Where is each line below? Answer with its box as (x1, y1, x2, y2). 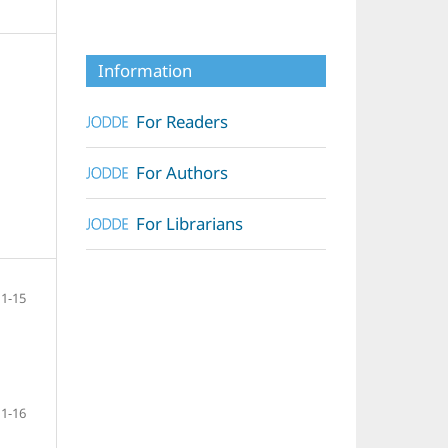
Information (98, 58, 192, 82)
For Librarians (136, 211, 243, 235)
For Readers (136, 109, 228, 133)
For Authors (136, 160, 228, 184)
